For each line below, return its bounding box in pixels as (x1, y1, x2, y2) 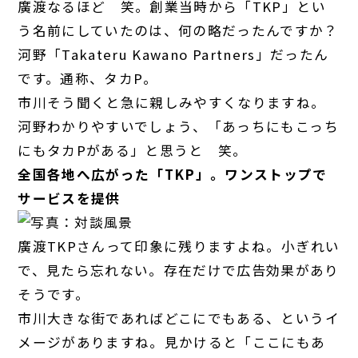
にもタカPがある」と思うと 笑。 (18, 141, 248, 161)
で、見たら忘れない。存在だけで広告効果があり (18, 261, 340, 280)
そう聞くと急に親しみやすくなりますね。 (47, 93, 326, 113)
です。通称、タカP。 (18, 69, 158, 89)
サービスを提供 (18, 189, 121, 209)
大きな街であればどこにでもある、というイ (47, 308, 340, 328)
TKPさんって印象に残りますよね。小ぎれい (47, 237, 340, 257)
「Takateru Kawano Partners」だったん (47, 45, 329, 65)
